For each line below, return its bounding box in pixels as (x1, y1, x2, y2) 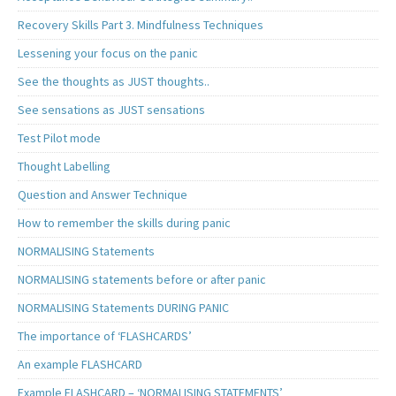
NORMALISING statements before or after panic (18, 270, 266, 287)
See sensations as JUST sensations (18, 101, 205, 118)
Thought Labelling (18, 157, 110, 174)
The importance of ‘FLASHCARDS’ (18, 327, 192, 344)
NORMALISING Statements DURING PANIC (18, 299, 229, 316)
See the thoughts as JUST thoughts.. (18, 72, 209, 89)
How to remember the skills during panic (18, 214, 231, 231)
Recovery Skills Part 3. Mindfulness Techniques (18, 16, 263, 33)
